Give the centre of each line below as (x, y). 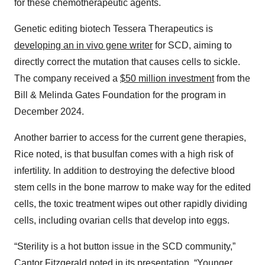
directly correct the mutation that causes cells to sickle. (127, 62)
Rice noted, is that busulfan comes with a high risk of (124, 154)
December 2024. (49, 112)
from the (232, 79)
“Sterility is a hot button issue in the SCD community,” (125, 247)
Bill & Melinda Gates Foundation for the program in (120, 95)
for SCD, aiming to (192, 46)
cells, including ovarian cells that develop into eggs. (122, 221)
